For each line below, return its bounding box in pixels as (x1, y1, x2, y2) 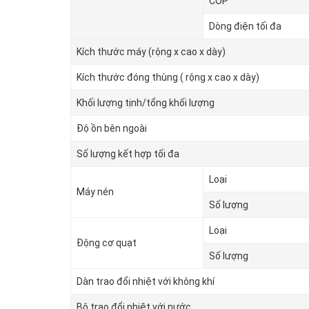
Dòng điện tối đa (209, 21, 281, 32)
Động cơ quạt (77, 237, 137, 249)
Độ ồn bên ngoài (77, 123, 147, 134)
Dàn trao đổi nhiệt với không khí (77, 276, 215, 288)
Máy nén (77, 186, 114, 198)
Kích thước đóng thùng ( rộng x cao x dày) (77, 72, 259, 83)
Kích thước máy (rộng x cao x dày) (77, 46, 226, 58)
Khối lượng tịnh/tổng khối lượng (77, 97, 215, 109)
